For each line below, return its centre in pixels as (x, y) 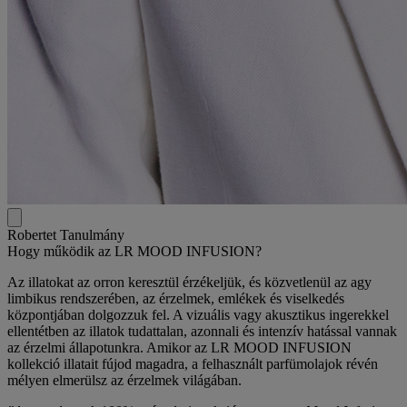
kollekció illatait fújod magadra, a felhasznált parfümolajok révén (193, 364)
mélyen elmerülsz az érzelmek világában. (124, 380)
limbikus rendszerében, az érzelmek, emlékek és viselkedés (176, 298)
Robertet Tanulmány (66, 235)
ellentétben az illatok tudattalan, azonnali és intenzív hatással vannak (202, 331)
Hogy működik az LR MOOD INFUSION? (134, 251)
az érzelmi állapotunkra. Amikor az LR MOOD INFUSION (179, 347)
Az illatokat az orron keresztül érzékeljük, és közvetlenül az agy (189, 282)
